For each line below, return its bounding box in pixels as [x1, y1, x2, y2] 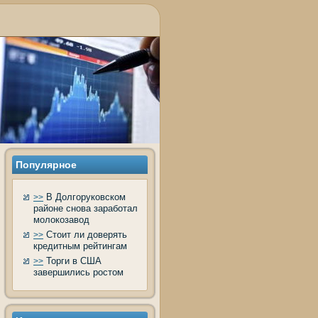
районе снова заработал [33, 203, 138, 214]
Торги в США [43, 256, 102, 266]
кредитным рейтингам [33, 241, 127, 251]
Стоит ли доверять [43, 229, 127, 240]
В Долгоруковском [43, 192, 126, 202]
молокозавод [33, 214, 89, 225]
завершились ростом [33, 267, 124, 278]
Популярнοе [16, 159, 77, 170]
